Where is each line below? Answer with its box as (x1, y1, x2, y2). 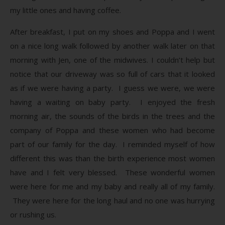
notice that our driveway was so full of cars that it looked (10, 68, 215, 79)
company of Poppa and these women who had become (10, 125, 215, 135)
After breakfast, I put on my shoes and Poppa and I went (10, 26, 215, 37)
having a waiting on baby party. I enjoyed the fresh (10, 96, 215, 107)
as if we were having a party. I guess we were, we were (10, 82, 215, 93)
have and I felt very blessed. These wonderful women (10, 167, 215, 177)
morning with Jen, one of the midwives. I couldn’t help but (10, 54, 215, 65)
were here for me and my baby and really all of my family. (10, 181, 215, 191)
